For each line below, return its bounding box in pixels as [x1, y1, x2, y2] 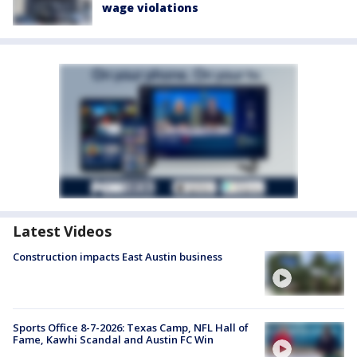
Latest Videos [13, 221, 112, 241]
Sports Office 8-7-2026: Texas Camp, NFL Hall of [13, 320, 249, 335]
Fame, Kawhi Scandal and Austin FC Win [13, 332, 214, 347]
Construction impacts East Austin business [13, 249, 222, 264]
